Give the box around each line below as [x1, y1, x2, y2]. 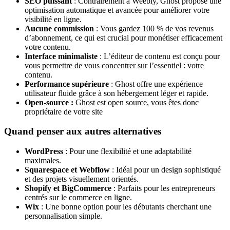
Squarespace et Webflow [25, 165, 110, 175]
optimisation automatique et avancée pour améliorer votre [25, 5, 209, 14]
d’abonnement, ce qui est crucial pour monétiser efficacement [25, 33, 222, 42]
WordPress [25, 147, 63, 156]
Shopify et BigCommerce [25, 184, 111, 193]
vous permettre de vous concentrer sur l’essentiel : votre [25, 61, 204, 70]
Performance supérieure [25, 79, 109, 88]
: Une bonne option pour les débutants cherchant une [39, 202, 212, 212]
